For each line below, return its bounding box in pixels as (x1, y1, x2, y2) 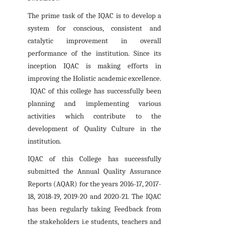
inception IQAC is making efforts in (28, 61, 161, 70)
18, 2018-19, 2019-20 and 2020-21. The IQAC (28, 191, 161, 201)
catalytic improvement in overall (28, 36, 161, 45)
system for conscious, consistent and (28, 23, 161, 33)
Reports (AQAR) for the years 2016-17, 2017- (28, 179, 161, 188)
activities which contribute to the (28, 111, 161, 121)
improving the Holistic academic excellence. (28, 73, 161, 83)
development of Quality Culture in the (28, 124, 161, 133)
